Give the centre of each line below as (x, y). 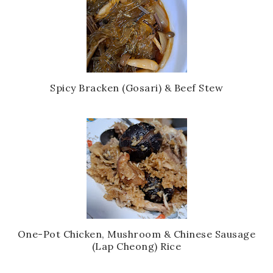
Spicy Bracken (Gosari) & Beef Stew (136, 87)
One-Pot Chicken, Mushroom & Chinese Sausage (136, 234)
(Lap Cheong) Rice (136, 246)
